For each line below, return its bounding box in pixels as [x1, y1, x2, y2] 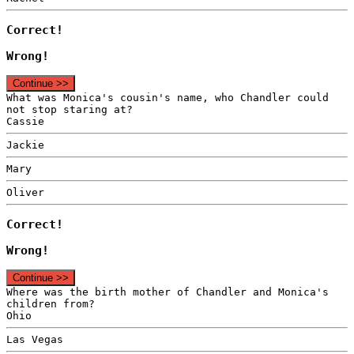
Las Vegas [6, 333, 63, 346]
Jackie [6, 139, 44, 152]
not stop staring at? [6, 104, 133, 116]
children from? [6, 298, 95, 311]
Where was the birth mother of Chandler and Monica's [6, 286, 329, 299]
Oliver [6, 186, 44, 199]
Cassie [6, 115, 44, 128]
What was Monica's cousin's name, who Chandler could [6, 92, 329, 104]
